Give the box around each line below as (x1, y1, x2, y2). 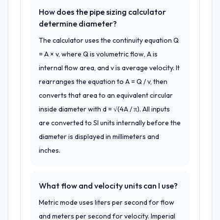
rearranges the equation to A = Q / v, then (39, 77, 167, 86)
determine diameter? (39, 19, 117, 28)
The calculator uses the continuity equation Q (39, 36, 179, 45)
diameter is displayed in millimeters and (39, 132, 159, 141)
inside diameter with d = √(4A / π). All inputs (39, 105, 170, 113)
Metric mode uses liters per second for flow (39, 198, 174, 207)
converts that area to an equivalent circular (39, 91, 173, 100)
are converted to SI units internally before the (39, 118, 181, 127)
